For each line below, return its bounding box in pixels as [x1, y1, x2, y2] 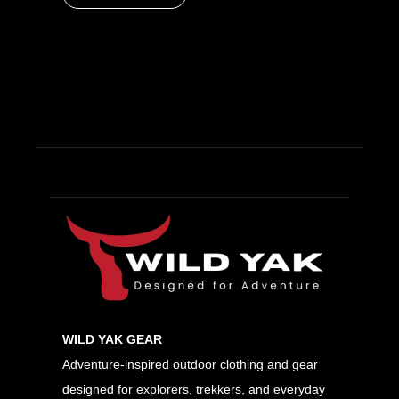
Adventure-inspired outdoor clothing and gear [62, 357, 318, 372]
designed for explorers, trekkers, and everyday [62, 382, 325, 397]
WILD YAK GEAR [62, 332, 162, 347]
